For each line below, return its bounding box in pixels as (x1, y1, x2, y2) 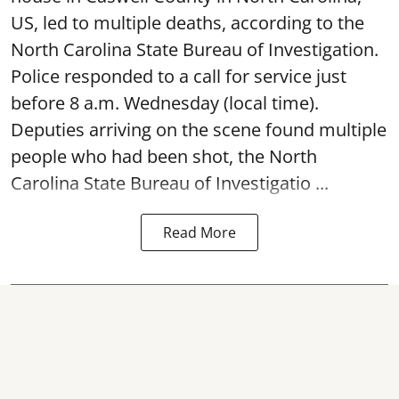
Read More (163, 223, 236, 242)
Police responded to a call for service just (11, 64, 346, 88)
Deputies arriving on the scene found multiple (11, 118, 387, 142)
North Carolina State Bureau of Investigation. (11, 37, 383, 61)
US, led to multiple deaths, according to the (11, 11, 364, 35)
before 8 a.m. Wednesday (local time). (11, 91, 319, 115)
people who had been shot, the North (11, 144, 317, 168)
